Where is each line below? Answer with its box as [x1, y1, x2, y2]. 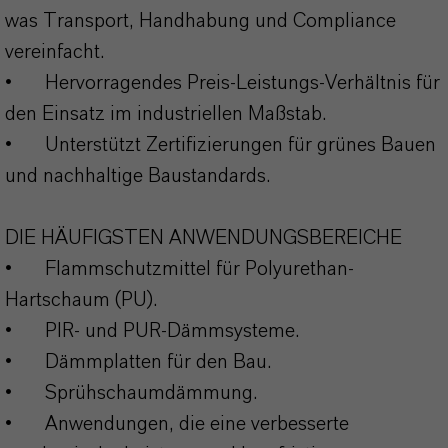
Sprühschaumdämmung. [45, 383, 257, 403]
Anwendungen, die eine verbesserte [45, 414, 349, 434]
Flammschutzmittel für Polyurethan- [45, 259, 354, 279]
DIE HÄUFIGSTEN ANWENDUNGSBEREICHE [5, 228, 402, 248]
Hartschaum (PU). [5, 290, 162, 310]
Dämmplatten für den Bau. [45, 352, 276, 372]
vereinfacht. [5, 42, 109, 62]
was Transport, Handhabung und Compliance [5, 11, 396, 31]
